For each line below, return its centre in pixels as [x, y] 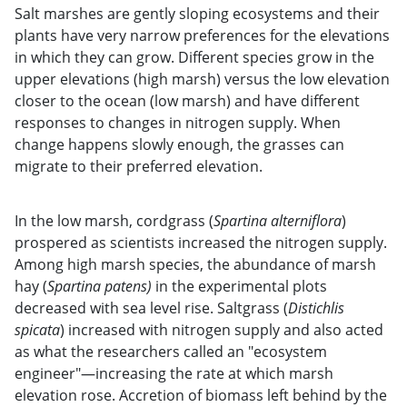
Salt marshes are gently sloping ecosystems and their [197, 13]
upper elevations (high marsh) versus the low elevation [202, 79]
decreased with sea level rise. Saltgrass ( [151, 308]
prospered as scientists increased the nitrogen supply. [201, 242]
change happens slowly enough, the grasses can [179, 144]
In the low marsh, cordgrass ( [114, 220]
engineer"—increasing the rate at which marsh [174, 373]
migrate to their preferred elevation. [139, 166]
